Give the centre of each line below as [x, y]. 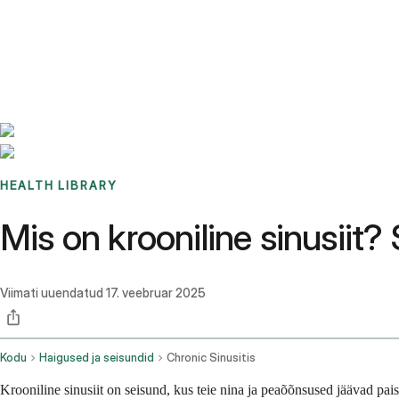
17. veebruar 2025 [156, 293]
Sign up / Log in [90, 44]
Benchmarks [57, 22]
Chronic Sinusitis [211, 358]
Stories [111, 22]
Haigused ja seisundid [97, 358]
